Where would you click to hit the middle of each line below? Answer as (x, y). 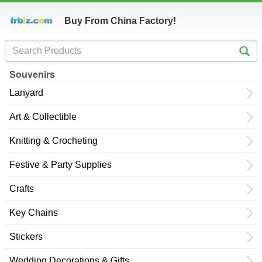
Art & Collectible (43, 117)
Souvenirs (32, 74)
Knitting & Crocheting (54, 141)
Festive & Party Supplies (61, 165)
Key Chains (34, 213)
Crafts (22, 189)
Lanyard (26, 93)
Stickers (26, 237)
